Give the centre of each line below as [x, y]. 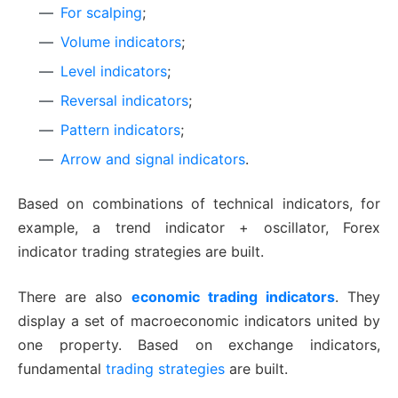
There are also [75, 297]
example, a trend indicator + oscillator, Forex [199, 228]
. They [358, 297]
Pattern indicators [120, 130]
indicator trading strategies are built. [141, 252]
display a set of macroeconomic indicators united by [199, 321]
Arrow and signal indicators [153, 159]
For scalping [101, 13]
